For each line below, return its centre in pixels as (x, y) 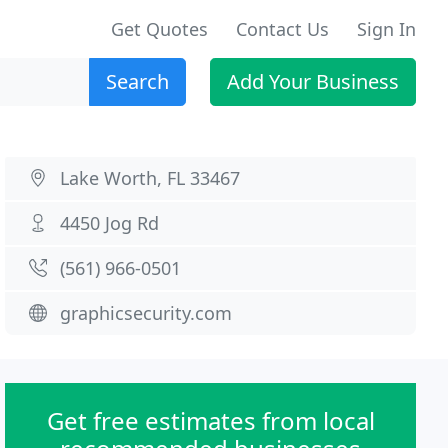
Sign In (386, 29)
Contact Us (282, 29)
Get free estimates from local (210, 420)
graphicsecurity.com (146, 313)
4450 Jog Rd (110, 223)
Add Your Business (313, 81)
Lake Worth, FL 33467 (150, 178)
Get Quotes (159, 29)
